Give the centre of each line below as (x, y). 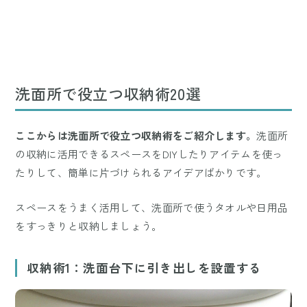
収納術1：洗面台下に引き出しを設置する (144, 268)
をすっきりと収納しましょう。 (89, 225)
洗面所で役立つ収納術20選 (108, 93)
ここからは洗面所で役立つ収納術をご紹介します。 (136, 135)
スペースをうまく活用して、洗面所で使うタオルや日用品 (152, 207)
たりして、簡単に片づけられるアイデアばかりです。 (141, 172)
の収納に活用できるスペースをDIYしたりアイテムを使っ (149, 153)
